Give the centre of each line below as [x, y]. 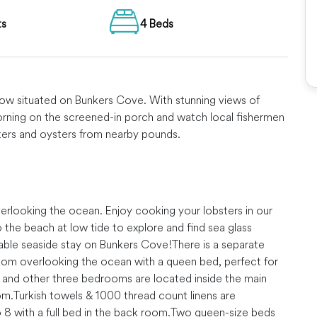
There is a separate [218, 244]
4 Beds [157, 23]
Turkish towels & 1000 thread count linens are [125, 295]
